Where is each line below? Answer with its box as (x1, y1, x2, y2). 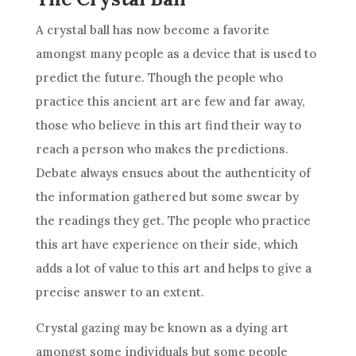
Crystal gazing (35, 320, 120, 335)
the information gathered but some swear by (35, 189, 299, 204)
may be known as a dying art (119, 320, 288, 335)
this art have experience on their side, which (35, 237, 298, 252)
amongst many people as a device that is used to (35, 46, 316, 61)
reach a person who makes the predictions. (35, 141, 288, 157)
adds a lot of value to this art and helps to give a (35, 261, 311, 276)
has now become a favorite (109, 22, 269, 37)
